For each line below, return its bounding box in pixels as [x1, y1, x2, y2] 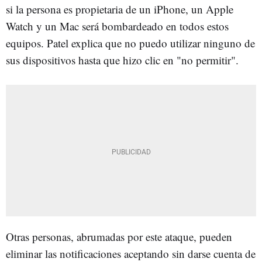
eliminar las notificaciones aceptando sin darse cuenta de [6, 246, 256, 261]
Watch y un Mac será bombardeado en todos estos [6, 19, 229, 33]
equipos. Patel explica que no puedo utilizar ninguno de [6, 36, 255, 50]
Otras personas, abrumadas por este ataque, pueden [6, 229, 232, 244]
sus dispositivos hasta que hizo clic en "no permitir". [6, 53, 239, 67]
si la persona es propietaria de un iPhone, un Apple [6, 2, 233, 16]
